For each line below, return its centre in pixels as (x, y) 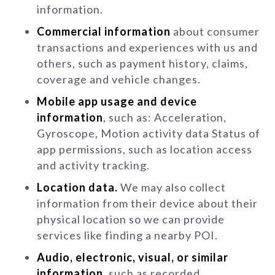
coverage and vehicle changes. (119, 79)
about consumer (215, 31)
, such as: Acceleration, (165, 117)
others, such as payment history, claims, (142, 63)
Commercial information (104, 31)
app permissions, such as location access (145, 149)
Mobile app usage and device (117, 101)
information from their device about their (147, 203)
